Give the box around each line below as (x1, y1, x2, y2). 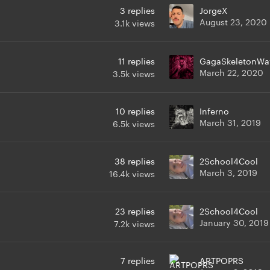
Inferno (199, 104, 229, 118)
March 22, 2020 (199, 65, 263, 79)
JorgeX (199, 3, 227, 17)
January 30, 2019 (199, 215, 269, 229)
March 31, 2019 (199, 115, 261, 129)
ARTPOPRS (199, 253, 243, 267)
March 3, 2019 (199, 165, 257, 179)
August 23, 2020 (199, 14, 267, 28)
